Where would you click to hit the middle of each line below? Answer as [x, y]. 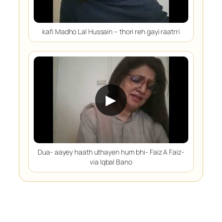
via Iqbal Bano [111, 162]
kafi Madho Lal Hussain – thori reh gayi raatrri [111, 31]
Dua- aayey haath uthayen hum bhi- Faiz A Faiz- [111, 152]
